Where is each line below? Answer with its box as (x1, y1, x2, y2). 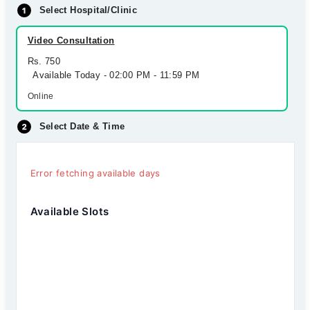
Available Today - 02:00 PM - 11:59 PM (27, 70, 200, 80)
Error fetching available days (30, 167, 161, 179)
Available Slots (30, 205, 109, 218)
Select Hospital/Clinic (39, 5, 138, 15)
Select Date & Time (39, 121, 125, 131)
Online (27, 91, 54, 101)
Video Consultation (27, 35, 115, 46)
